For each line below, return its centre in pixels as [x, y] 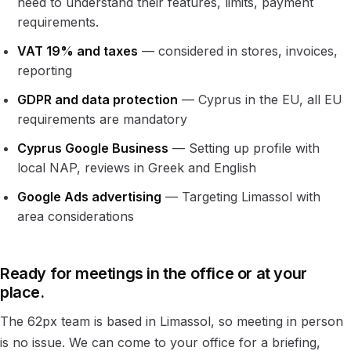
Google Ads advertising [90, 196]
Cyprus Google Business [93, 148]
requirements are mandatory [103, 119]
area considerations [76, 216]
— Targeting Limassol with [241, 196]
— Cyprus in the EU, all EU [261, 99]
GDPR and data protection [98, 99]
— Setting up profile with [244, 148]
